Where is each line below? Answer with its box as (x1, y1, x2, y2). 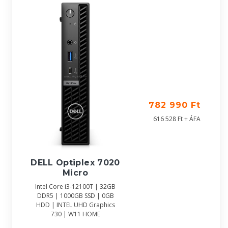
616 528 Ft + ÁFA (153, 115, 201, 123)
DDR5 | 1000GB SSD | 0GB (37, 191, 114, 201)
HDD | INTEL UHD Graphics (36, 201, 115, 210)
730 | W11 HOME (50, 210, 100, 219)
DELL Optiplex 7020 (31, 158, 120, 168)
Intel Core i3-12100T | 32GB (35, 182, 116, 191)
